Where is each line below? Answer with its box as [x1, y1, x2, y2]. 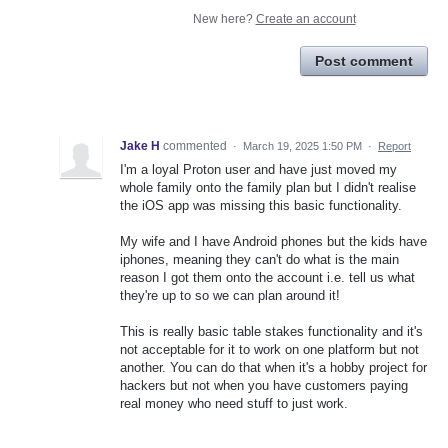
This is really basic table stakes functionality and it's [120, 324, 423, 340]
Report [378, 139, 411, 152]
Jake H [120, 138, 160, 153]
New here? [192, 11, 256, 26]
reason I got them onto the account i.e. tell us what [120, 270, 415, 286]
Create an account [255, 11, 356, 26]
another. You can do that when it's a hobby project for [120, 360, 427, 376]
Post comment [315, 52, 413, 69]
